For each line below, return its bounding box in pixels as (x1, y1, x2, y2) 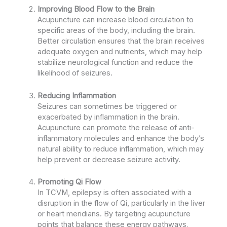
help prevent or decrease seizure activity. (37, 155, 180, 164)
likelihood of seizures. (37, 68, 112, 78)
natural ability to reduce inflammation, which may (37, 144, 204, 154)
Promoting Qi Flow (37, 177, 101, 187)
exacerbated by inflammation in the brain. (37, 112, 179, 122)
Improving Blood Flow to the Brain (37, 5, 155, 14)
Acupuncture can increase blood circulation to (37, 15, 194, 25)
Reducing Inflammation (37, 91, 116, 100)
